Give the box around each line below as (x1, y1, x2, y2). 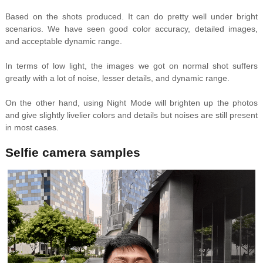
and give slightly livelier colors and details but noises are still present (5, 110, 258, 120)
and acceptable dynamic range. (5, 36, 122, 46)
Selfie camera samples (5, 146, 140, 160)
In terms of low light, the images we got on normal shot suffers (5, 61, 258, 71)
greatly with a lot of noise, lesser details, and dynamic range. (5, 73, 230, 83)
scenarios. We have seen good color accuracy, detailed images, (5, 24, 258, 34)
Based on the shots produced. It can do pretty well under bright (5, 12, 258, 22)
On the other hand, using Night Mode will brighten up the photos (5, 98, 258, 108)
